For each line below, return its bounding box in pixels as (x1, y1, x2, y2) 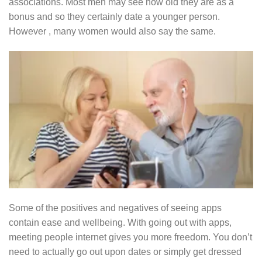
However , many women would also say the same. (9, 26, 216, 37)
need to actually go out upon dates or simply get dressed (9, 247, 242, 257)
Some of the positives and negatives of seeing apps (9, 203, 222, 213)
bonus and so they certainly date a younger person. (9, 12, 220, 22)
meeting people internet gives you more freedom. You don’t (9, 232, 252, 243)
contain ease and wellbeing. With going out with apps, (9, 218, 232, 228)
